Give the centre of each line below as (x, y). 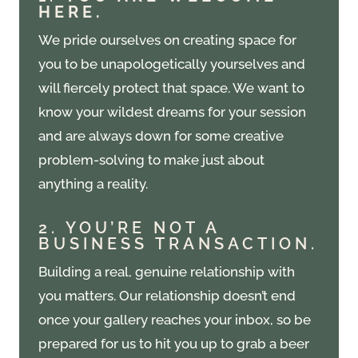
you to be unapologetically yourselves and (172, 64)
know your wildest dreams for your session (172, 112)
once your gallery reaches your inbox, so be (175, 320)
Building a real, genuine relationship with (167, 272)
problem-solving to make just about (151, 160)
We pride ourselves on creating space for (167, 40)
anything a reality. (93, 184)
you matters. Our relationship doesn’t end (167, 296)
